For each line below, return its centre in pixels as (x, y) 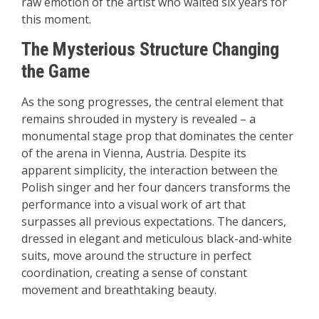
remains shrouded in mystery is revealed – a (138, 119)
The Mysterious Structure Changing (150, 49)
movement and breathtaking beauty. (119, 290)
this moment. (56, 19)
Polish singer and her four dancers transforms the (156, 187)
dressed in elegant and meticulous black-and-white (157, 239)
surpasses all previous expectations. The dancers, (154, 221)
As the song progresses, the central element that (152, 102)
